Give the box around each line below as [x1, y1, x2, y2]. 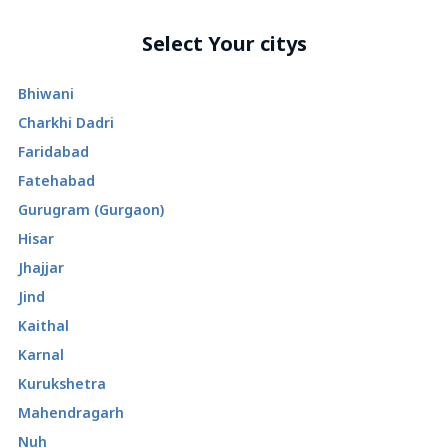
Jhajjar [18, 258, 64, 277]
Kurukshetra [18, 374, 106, 393]
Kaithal [18, 316, 69, 335]
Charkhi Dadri [18, 113, 114, 132]
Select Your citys [141, 30, 307, 57]
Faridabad [18, 142, 89, 161]
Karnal [18, 345, 64, 364]
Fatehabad [18, 171, 95, 190]
